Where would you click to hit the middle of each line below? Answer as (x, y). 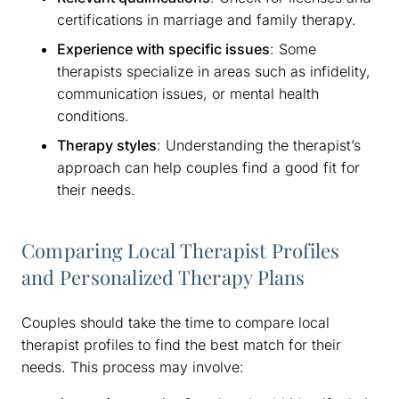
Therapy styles (107, 145)
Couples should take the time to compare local (175, 322)
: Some (293, 49)
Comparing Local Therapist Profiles (181, 250)
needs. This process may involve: (133, 366)
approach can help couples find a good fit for (208, 167)
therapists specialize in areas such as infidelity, (214, 71)
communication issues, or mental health (188, 93)
